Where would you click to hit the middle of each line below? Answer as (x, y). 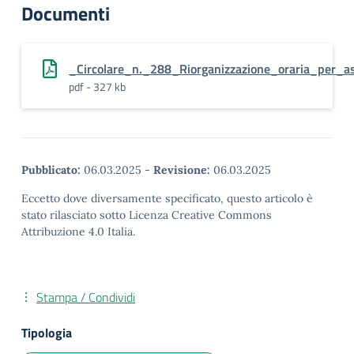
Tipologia (47, 333)
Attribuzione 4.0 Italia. (78, 232)
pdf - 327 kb (97, 87)
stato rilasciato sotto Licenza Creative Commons (147, 215)
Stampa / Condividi (86, 297)
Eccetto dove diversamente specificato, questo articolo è (167, 198)
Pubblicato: (51, 170)
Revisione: (182, 170)
